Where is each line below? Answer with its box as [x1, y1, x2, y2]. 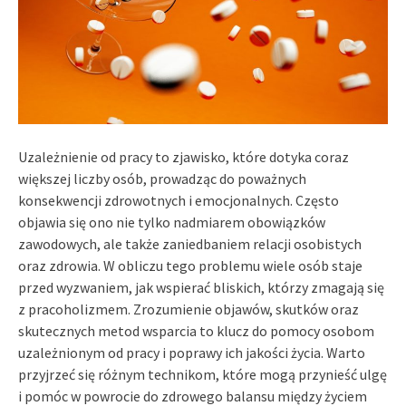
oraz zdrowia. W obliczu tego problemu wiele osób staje [18, 256, 362, 275]
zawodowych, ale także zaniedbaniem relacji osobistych [18, 234, 362, 253]
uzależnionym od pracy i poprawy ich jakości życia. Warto [18, 343, 365, 362]
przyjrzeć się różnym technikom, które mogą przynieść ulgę [18, 364, 387, 383]
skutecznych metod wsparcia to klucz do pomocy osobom [18, 321, 374, 340]
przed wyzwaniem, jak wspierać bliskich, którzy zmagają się [18, 277, 384, 296]
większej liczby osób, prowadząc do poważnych [18, 169, 306, 188]
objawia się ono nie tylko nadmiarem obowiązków [18, 212, 325, 231]
